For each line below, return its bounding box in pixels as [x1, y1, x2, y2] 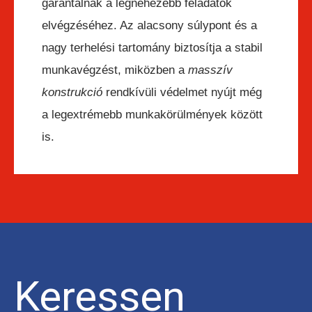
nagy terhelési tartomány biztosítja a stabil [42, 41, 263, 55]
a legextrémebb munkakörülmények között [42, 108, 263, 122]
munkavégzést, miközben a [42, 63, 188, 77]
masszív [188, 63, 233, 77]
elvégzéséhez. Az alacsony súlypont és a [42, 19, 257, 33]
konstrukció [42, 86, 102, 100]
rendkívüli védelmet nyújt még [102, 86, 262, 100]
